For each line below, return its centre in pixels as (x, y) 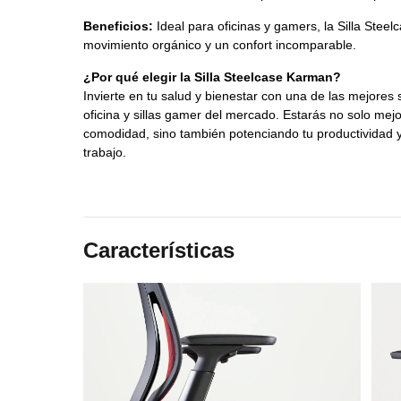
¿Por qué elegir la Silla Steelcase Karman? (212, 77)
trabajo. (104, 152)
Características (158, 250)
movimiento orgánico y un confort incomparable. (221, 45)
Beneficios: (118, 26)
